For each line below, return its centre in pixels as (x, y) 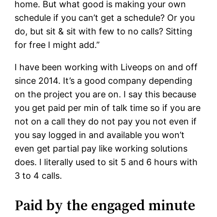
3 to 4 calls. (39, 176)
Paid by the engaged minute (105, 205)
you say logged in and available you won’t (100, 135)
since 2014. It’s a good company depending (104, 81)
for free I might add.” (57, 45)
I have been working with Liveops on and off (106, 67)
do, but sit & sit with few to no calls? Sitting (104, 31)
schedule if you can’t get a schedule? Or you (105, 18)
